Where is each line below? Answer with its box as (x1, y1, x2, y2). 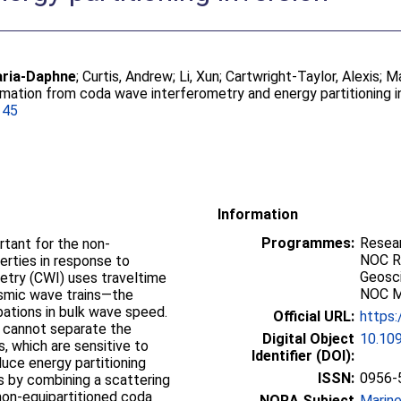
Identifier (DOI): (252, 347, 354, 364)
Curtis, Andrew (82, 68, 174, 85)
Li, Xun (179, 68, 220, 85)
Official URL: (273, 308, 354, 325)
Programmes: (261, 235, 354, 252)
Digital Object (262, 330, 354, 347)
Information (218, 206, 298, 223)
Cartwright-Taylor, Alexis (226, 68, 380, 85)
